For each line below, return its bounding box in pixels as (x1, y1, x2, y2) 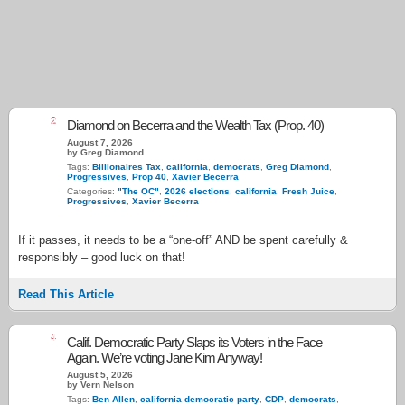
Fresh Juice (282, 186, 334, 196)
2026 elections (165, 186, 230, 196)
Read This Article (18, 287, 114, 301)
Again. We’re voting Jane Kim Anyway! (67, 350, 262, 365)
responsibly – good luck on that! (18, 250, 185, 264)
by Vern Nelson (67, 380, 134, 390)
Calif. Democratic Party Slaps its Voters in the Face (67, 334, 322, 350)
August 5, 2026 (67, 370, 133, 380)
